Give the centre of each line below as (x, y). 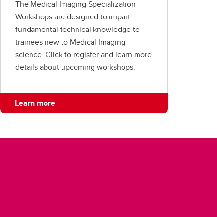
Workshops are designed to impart (73, 17)
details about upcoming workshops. (75, 67)
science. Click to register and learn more (84, 55)
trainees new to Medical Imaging (70, 42)
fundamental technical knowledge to (77, 30)
